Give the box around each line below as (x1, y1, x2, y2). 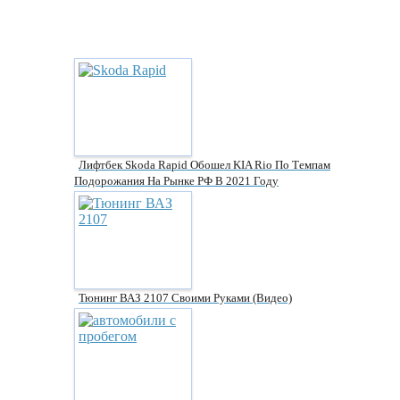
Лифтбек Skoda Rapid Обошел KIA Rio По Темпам (79, 158, 330, 172)
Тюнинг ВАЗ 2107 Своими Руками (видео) (79, 291, 292, 305)
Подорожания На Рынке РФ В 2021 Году (74, 174, 279, 188)
